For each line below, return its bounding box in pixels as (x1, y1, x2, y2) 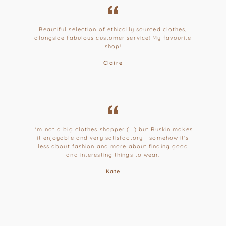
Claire (103, 59, 123, 67)
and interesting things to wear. (66, 151, 160, 159)
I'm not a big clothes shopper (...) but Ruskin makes (33, 126, 193, 133)
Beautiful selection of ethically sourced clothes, (39, 26, 187, 33)
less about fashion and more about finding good (37, 143, 189, 150)
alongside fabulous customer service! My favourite (34, 34, 192, 42)
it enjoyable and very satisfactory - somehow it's (37, 134, 189, 142)
